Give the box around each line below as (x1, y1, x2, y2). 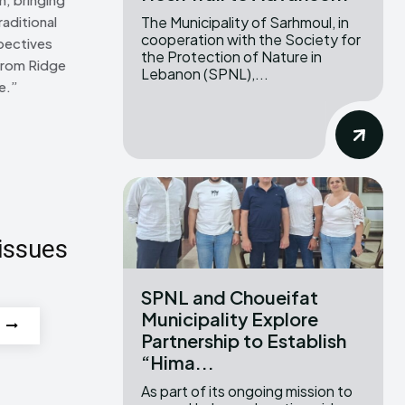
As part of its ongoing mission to (141, 381, 353, 400)
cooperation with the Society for (141, 29, 361, 49)
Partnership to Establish (141, 328, 346, 352)
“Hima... (141, 350, 214, 373)
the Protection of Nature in (141, 46, 322, 66)
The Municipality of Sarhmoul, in (141, 12, 349, 32)
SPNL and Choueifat (141, 285, 318, 308)
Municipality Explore (141, 306, 318, 330)
